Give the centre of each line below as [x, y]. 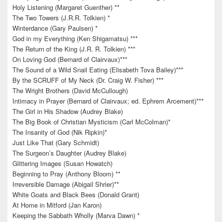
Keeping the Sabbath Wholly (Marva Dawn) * [76, 215]
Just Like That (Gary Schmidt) [56, 142]
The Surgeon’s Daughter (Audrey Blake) [69, 153]
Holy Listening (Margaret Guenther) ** [66, 7]
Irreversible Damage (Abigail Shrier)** [66, 184]
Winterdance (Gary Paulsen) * [55, 28]
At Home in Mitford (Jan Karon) [57, 205]
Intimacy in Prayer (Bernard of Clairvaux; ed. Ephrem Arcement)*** [108, 101]
